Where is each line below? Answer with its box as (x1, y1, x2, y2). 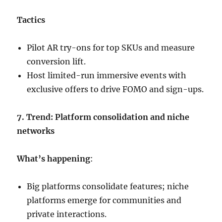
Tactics (17, 15, 46, 25)
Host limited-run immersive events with (27, 70, 187, 81)
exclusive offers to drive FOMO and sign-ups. (27, 84, 204, 95)
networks (17, 126, 55, 136)
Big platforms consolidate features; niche (27, 181, 189, 192)
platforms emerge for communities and (27, 195, 182, 206)
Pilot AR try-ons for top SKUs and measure (27, 43, 195, 53)
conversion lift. (27, 56, 86, 67)
